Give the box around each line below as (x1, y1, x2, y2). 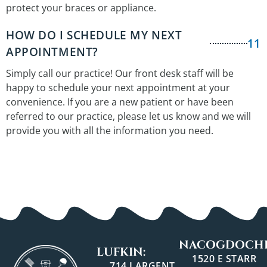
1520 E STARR (192, 252, 257, 266)
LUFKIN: (96, 244, 145, 260)
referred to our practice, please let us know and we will (6, 110, 251, 123)
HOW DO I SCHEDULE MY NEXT (6, 27, 182, 44)
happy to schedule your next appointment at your (6, 81, 230, 95)
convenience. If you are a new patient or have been (6, 95, 234, 109)
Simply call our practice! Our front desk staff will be (6, 67, 234, 80)
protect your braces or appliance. (6, 1, 156, 15)
